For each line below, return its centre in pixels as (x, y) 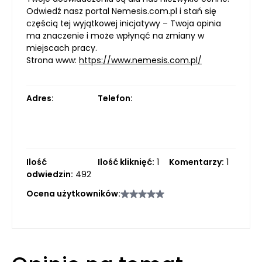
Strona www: (53, 60)
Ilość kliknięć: (126, 162)
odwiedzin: (50, 174)
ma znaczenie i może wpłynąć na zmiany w (115, 36)
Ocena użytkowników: (73, 194)
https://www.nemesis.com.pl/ (140, 60)
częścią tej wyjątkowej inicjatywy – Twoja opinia (124, 23)
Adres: (40, 98)
